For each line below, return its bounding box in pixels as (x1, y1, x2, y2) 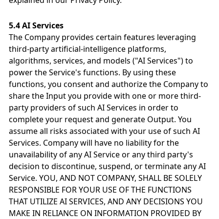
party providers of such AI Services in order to (9, 102, 178, 113)
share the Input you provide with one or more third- (9, 90, 201, 101)
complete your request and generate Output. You (9, 114, 192, 125)
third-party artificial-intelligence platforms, (9, 44, 166, 54)
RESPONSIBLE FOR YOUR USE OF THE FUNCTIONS (9, 184, 192, 195)
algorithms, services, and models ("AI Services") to (9, 55, 193, 66)
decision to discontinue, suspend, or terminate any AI (9, 161, 206, 172)
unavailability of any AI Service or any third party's (9, 149, 193, 160)
